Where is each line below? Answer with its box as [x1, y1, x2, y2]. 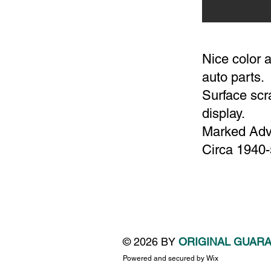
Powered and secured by [123, 254, 206, 263]
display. [202, 106, 245, 121]
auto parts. [202, 70, 264, 85]
